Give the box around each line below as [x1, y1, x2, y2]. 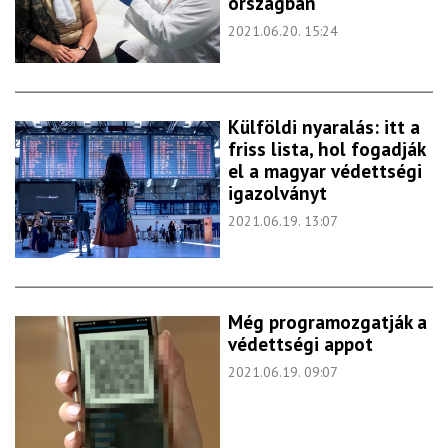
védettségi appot [228, 331, 373, 356]
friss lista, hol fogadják [228, 137, 425, 162]
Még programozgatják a [228, 309, 427, 334]
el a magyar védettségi [228, 159, 422, 184]
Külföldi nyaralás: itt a [228, 115, 420, 140]
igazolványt [228, 181, 327, 206]
